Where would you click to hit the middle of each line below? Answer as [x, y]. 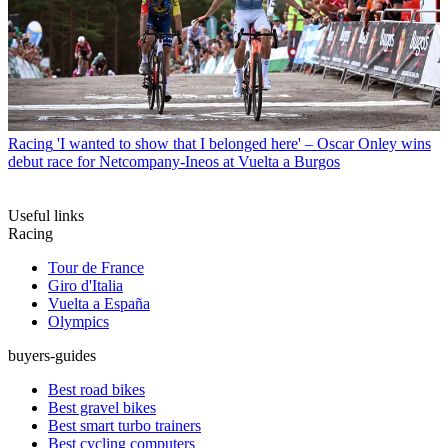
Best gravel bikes [102, 408]
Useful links [46, 216]
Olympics [78, 322]
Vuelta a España [99, 304]
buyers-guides [52, 356]
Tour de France [96, 268]
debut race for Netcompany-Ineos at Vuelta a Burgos [174, 162]
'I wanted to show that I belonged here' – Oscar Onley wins [244, 144]
